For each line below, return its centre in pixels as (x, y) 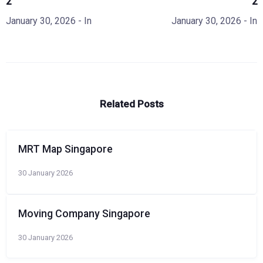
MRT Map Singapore (65, 149)
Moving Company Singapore (84, 213)
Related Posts (131, 104)
